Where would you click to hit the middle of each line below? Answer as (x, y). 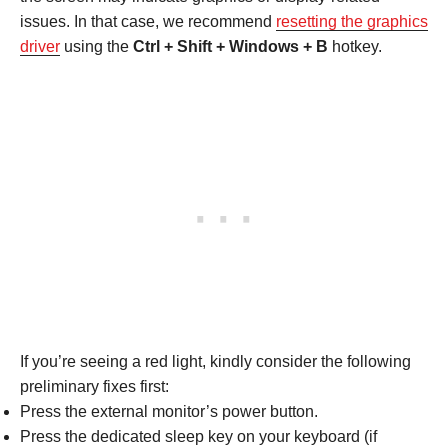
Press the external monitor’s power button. (169, 411)
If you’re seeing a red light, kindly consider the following (215, 361)
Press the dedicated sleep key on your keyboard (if (198, 436)
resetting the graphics (352, 21)
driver (40, 46)
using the (96, 46)
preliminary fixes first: (94, 386)
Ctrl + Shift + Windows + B (230, 46)
